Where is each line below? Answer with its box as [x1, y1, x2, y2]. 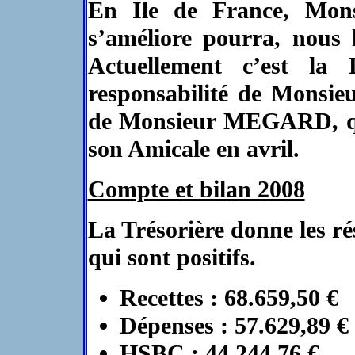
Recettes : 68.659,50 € [119, 284, 338, 311]
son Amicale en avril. [87, 136, 300, 162]
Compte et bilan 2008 [87, 176, 305, 203]
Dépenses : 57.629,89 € [119, 312, 349, 339]
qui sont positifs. [87, 244, 256, 271]
